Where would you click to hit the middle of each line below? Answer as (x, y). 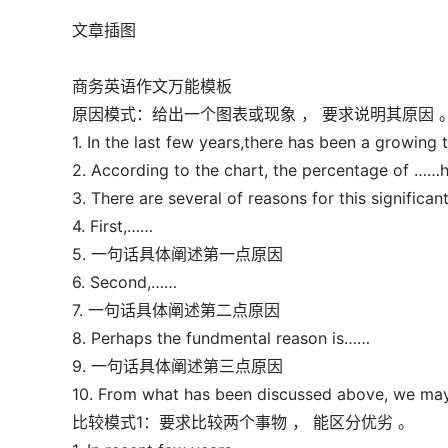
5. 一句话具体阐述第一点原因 (177, 254)
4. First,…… (112, 226)
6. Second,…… (124, 282)
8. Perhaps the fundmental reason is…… (221, 338)
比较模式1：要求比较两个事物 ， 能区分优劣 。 (243, 422)
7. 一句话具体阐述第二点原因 (176, 310)
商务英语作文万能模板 (152, 86)
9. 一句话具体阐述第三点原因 (177, 366)
